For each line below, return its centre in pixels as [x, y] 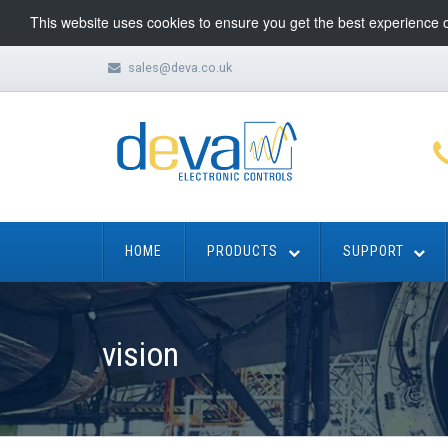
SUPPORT [373, 251]
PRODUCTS [243, 251]
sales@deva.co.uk [179, 67]
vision [140, 354]
